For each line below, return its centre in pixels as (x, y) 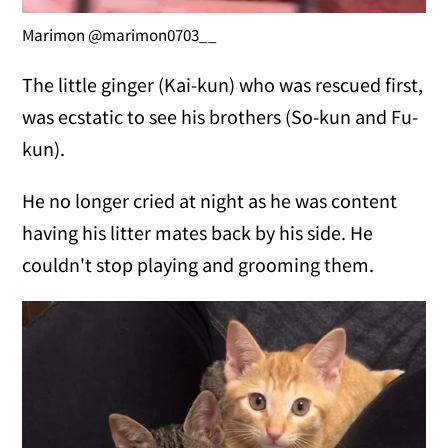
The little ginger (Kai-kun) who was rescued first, (223, 85)
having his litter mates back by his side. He (198, 233)
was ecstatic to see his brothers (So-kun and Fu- (220, 117)
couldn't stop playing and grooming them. (198, 265)
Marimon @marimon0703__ (120, 35)
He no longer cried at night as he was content (210, 201)
